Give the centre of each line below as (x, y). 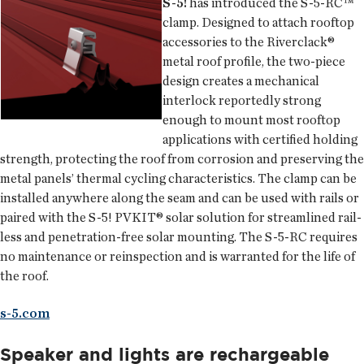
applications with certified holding (260, 140)
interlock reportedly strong (242, 101)
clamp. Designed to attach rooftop (258, 23)
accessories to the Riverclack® (249, 42)
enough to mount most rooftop (251, 120)
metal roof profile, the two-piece (254, 62)
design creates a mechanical (241, 81)
